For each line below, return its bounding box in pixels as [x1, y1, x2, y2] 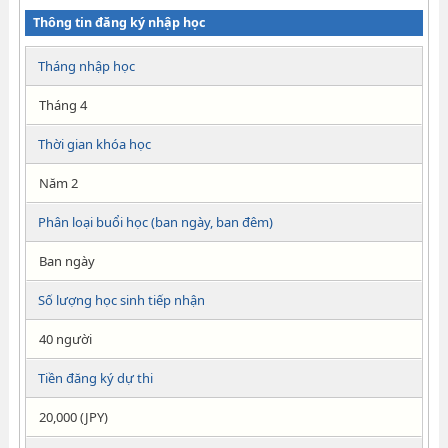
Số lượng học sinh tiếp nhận [37, 291, 205, 309]
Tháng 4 [38, 96, 87, 114]
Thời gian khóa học [37, 135, 151, 153]
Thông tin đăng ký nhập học [32, 14, 205, 31]
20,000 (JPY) [38, 408, 108, 426]
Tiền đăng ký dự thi [37, 369, 153, 387]
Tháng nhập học [37, 57, 135, 75]
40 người [38, 330, 92, 348]
